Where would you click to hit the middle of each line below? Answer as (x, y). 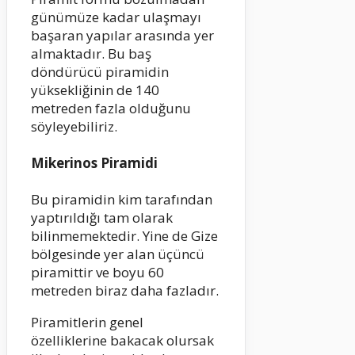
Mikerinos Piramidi (94, 163)
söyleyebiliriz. (74, 127)
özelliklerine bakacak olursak (122, 340)
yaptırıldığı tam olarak (102, 217)
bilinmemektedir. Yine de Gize (124, 235)
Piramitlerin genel (87, 322)
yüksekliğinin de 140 (95, 90)
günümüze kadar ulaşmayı (116, 17)
